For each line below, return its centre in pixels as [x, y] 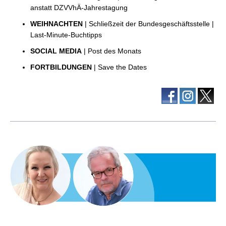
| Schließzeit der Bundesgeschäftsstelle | [149, 24]
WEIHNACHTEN [58, 24]
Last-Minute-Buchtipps [66, 35]
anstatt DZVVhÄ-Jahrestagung [79, 8]
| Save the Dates [120, 67]
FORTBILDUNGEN [62, 67]
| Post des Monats [111, 51]
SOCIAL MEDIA [56, 51]
